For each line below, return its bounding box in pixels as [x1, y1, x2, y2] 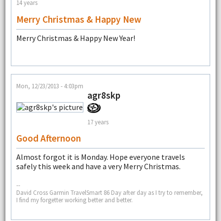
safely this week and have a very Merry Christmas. [16, 161, 181, 172]
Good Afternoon [16, 132, 81, 145]
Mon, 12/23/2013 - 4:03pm [16, 82, 83, 90]
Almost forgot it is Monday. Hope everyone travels [16, 152, 185, 162]
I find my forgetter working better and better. [16, 195, 133, 204]
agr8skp [87, 89, 120, 102]
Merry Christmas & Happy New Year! [16, 33, 135, 43]
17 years [87, 117, 109, 126]
